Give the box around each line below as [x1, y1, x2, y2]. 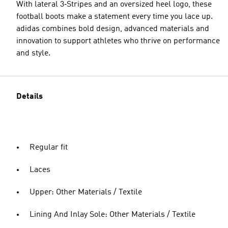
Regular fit [30, 144, 68, 152]
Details [16, 93, 43, 101]
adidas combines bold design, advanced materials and [16, 25, 209, 33]
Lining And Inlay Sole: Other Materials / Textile [30, 211, 195, 219]
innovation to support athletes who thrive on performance [16, 37, 220, 45]
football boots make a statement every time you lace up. [16, 13, 213, 21]
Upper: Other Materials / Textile [30, 188, 142, 196]
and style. [16, 49, 50, 58]
